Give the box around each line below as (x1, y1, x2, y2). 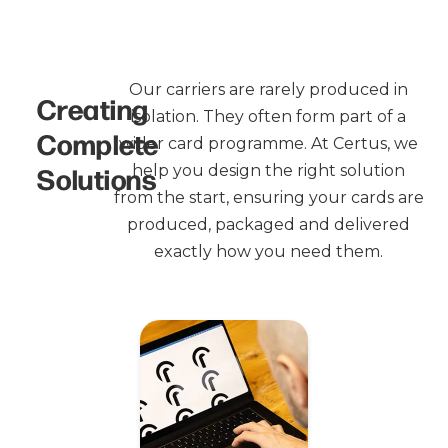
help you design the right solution (132, 160, 406, 180)
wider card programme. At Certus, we (119, 133, 419, 153)
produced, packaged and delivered (127, 214, 411, 234)
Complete (37, 123, 159, 162)
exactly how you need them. (154, 241, 384, 261)
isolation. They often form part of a (131, 106, 407, 126)
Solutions (37, 158, 157, 197)
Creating (37, 88, 149, 127)
